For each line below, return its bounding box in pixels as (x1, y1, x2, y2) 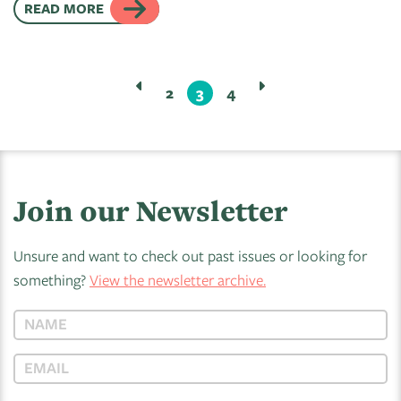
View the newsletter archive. (90, 269, 266, 290)
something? (13, 269, 90, 290)
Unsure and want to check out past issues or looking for (13, 245, 367, 266)
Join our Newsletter (13, 191, 287, 230)
